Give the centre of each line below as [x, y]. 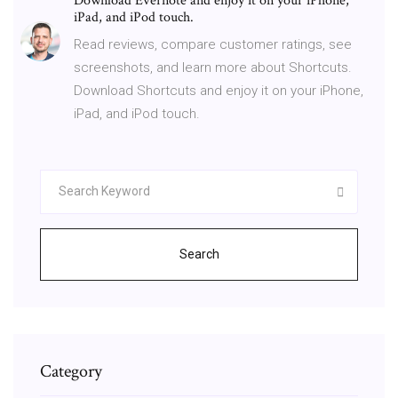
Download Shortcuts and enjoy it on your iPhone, [219, 90]
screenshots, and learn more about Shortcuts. [213, 67]
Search [199, 254]
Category [71, 371]
